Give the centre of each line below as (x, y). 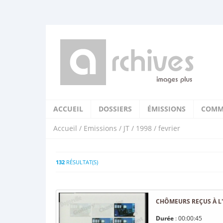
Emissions (100, 128)
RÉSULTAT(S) (81, 162)
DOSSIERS (115, 109)
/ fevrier (166, 128)
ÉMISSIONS (167, 109)
